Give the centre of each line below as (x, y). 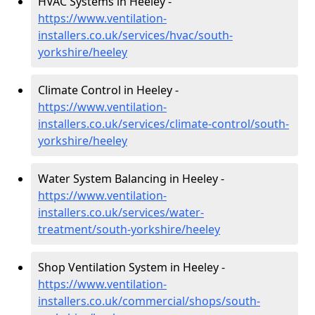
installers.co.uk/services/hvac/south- (135, 35)
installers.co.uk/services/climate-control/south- (163, 124)
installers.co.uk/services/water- (121, 212)
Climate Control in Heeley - (108, 90)
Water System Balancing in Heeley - (131, 179)
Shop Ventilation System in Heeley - (131, 267)
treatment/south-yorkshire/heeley (129, 229)
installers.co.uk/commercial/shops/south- (149, 301)
